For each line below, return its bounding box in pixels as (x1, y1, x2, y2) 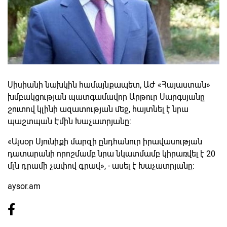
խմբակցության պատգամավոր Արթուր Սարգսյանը (8, 92, 205, 102)
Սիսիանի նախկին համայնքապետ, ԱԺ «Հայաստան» (8, 80, 210, 90)
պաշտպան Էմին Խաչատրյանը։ (8, 117, 131, 127)
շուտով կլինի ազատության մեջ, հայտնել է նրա (8, 104, 188, 115)
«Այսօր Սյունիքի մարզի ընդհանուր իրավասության (8, 137, 202, 147)
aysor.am (8, 181, 41, 192)
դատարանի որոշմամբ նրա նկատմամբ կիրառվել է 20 (8, 149, 215, 159)
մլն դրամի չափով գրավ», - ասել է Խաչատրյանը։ (8, 161, 195, 171)
